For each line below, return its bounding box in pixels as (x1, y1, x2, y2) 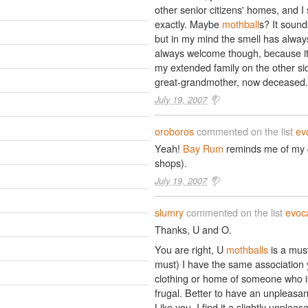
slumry (155, 205, 184, 219)
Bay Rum (183, 141, 223, 155)
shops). (155, 155, 187, 170)
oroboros (155, 124, 194, 138)
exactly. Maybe (155, 16, 222, 31)
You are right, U (155, 242, 226, 256)
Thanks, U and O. (155, 222, 232, 236)
